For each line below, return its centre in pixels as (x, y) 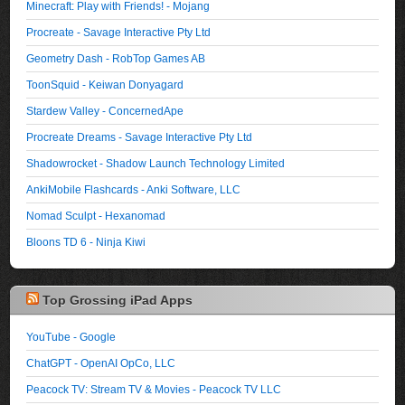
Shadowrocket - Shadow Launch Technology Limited (156, 163)
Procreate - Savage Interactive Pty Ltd (119, 32)
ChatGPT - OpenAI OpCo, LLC (101, 363)
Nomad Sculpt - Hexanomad (96, 215)
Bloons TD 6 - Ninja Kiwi (86, 241)
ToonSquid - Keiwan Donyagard (105, 84)
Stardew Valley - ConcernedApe (105, 110)
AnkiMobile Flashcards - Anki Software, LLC (134, 189)
